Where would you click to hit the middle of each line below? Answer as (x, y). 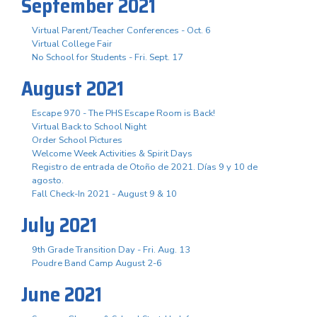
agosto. (48, 180)
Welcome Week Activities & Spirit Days (112, 153)
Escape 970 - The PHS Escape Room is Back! (123, 113)
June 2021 (62, 294)
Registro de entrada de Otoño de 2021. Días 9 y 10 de (145, 167)
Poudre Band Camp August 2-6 (97, 263)
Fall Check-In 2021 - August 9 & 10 (104, 194)
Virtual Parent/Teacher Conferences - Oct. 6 (121, 30)
